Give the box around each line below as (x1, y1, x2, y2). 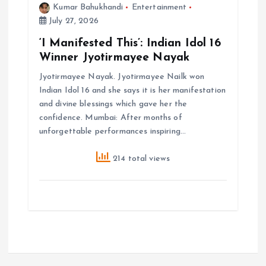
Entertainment (131, 2, 187, 12)
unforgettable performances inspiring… (39, 126, 186, 136)
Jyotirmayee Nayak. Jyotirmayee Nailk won (39, 72, 205, 81)
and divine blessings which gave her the (39, 99, 188, 109)
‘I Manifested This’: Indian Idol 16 (39, 37, 221, 49)
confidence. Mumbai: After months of (39, 113, 182, 122)
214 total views (110, 154, 170, 163)
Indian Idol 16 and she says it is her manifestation (39, 85, 226, 95)
